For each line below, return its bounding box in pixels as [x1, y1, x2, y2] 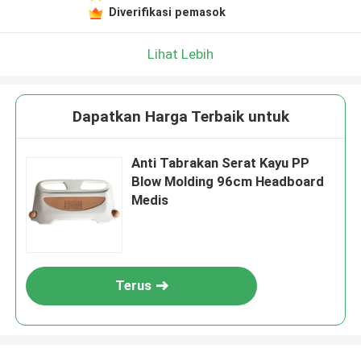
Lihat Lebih [147, 45, 214, 62]
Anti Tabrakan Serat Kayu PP [131, 155, 310, 172]
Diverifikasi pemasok [108, 5, 226, 19]
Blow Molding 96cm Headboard [131, 173, 325, 190]
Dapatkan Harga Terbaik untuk [72, 107, 289, 127]
